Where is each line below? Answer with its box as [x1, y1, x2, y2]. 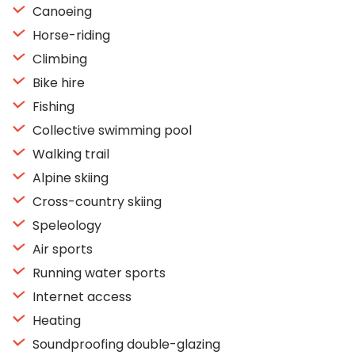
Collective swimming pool [29, 121, 192, 139]
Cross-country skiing [29, 193, 162, 211]
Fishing [29, 97, 74, 116]
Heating [29, 311, 81, 330]
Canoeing [29, 2, 92, 21]
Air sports [29, 240, 93, 258]
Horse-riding [29, 26, 110, 44]
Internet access [29, 288, 132, 306]
